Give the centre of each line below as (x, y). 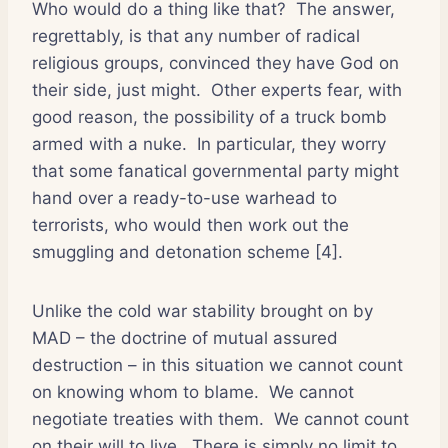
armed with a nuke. (109, 143)
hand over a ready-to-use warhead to (184, 197)
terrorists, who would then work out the (190, 224)
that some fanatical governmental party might (215, 170)
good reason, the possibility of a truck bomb (209, 116)
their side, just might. (116, 89)
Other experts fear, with (306, 89)
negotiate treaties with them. (148, 418)
